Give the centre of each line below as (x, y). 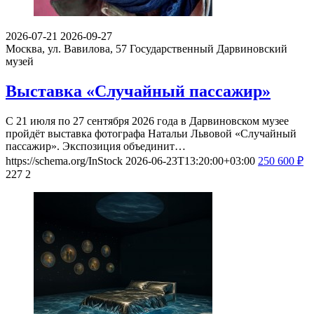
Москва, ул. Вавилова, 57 (68, 49)
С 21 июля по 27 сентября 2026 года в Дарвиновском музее (147, 121)
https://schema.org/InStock (64, 161)
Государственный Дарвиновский (209, 49)
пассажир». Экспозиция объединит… (96, 146)
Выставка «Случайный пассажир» (138, 91)
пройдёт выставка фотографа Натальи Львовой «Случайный (151, 133)
